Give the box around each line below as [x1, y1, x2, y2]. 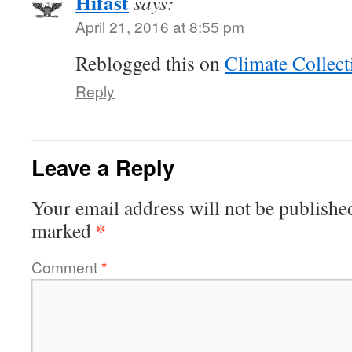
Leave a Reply [31, 152, 174, 182]
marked [31, 217, 96, 244]
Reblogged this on [75, 49, 225, 76]
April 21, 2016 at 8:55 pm [75, 16, 244, 37]
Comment [31, 256, 101, 277]
